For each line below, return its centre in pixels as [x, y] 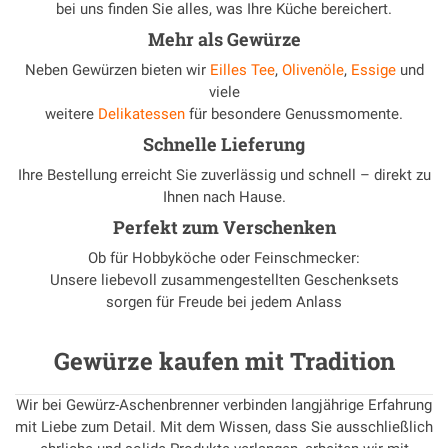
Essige [373, 70]
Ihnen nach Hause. [224, 197]
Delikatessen [141, 114]
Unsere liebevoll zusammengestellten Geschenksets [224, 280]
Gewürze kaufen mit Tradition [224, 361]
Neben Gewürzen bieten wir [117, 70]
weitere [71, 114]
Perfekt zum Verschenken [224, 227]
